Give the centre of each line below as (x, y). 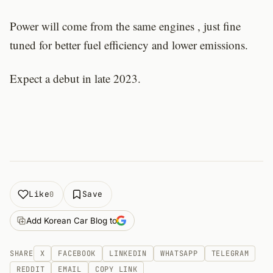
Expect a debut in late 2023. (75, 78)
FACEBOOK (77, 253)
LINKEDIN (128, 253)
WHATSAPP (179, 253)
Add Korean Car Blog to (72, 221)
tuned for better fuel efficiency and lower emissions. (129, 45)
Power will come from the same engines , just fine (125, 26)
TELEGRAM (230, 253)
